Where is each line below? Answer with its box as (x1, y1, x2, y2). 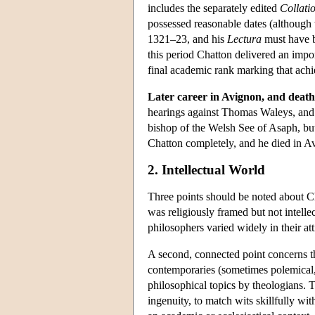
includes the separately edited (148, 1, 280, 14)
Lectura (227, 32, 262, 45)
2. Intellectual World (148, 162, 265, 177)
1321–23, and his (148, 32, 227, 45)
